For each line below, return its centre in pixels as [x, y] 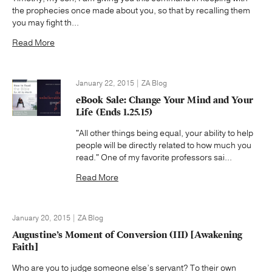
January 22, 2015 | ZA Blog [121, 83]
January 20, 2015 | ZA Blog [58, 218]
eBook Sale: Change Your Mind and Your [165, 100]
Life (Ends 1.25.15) [114, 112]
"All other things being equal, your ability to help [165, 133]
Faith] [25, 247]
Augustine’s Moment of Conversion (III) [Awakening [127, 235]
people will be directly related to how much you [164, 145]
